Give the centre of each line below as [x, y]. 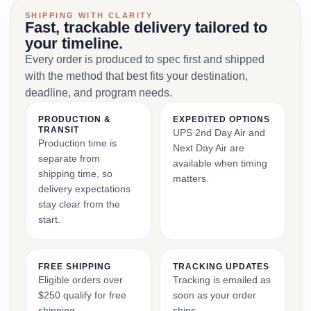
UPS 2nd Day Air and [219, 133]
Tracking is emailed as [222, 280]
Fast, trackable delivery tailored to [146, 27]
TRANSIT [59, 130]
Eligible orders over [81, 280]
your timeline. [74, 43]
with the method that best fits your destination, [136, 76]
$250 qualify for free [82, 295]
